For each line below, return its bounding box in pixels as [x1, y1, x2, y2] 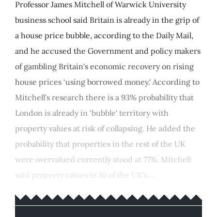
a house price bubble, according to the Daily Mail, [15, 31, 193, 40]
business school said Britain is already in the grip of [15, 15, 199, 25]
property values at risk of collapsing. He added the [15, 124, 195, 133]
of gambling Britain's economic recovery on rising [15, 62, 194, 71]
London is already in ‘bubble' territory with [15, 108, 169, 118]
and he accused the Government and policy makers [15, 46, 201, 56]
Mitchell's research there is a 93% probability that [15, 93, 194, 102]
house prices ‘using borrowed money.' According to [15, 77, 200, 87]
